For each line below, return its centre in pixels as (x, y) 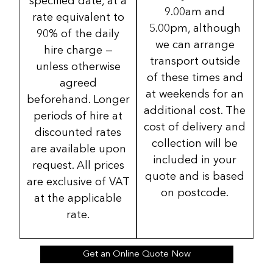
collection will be (195, 144)
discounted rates (78, 133)
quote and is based (195, 176)
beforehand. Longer (78, 100)
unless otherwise (78, 67)
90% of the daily (78, 34)
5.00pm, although (195, 28)
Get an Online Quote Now (136, 255)
